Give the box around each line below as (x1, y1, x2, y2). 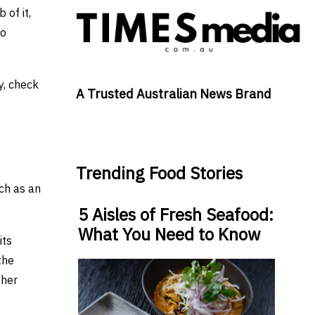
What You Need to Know (77, 223, 260, 246)
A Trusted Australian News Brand (75, 86, 271, 103)
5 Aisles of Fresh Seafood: (77, 203, 274, 226)
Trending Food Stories (75, 162, 243, 185)
